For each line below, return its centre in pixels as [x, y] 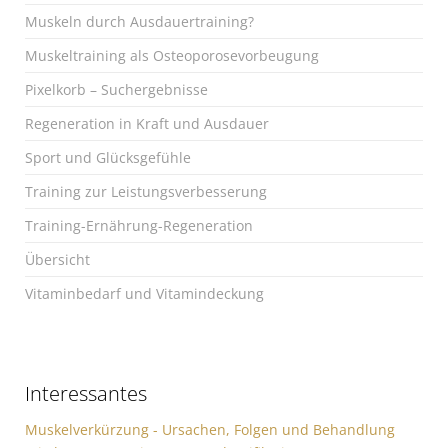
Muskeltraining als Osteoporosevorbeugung [172, 56]
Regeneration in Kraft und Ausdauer [147, 124]
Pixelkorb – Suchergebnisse [116, 90]
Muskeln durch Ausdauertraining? [139, 22]
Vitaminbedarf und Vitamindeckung [144, 294]
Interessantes [86, 393]
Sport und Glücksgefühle [108, 158]
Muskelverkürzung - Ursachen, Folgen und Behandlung [210, 429]
